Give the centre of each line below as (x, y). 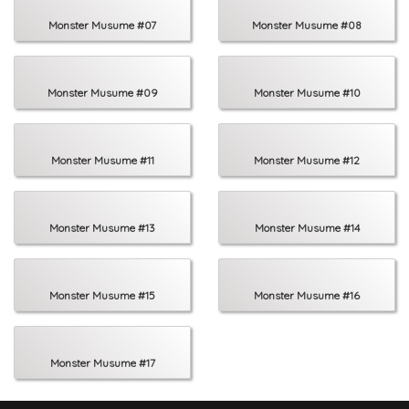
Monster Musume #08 (307, 25)
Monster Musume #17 (102, 362)
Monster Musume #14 (307, 227)
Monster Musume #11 (102, 160)
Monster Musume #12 (307, 160)
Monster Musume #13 (102, 227)
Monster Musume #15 (102, 295)
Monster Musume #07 (102, 25)
